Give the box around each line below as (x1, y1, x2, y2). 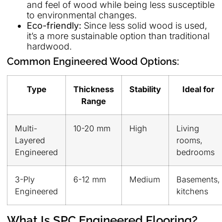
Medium (129, 174, 160, 184)
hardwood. (27, 41, 72, 52)
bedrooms (176, 147, 215, 157)
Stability (129, 84, 161, 94)
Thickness (73, 84, 114, 94)
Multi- (15, 123, 37, 133)
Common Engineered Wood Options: (7, 55, 179, 67)
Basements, (176, 174, 220, 184)
